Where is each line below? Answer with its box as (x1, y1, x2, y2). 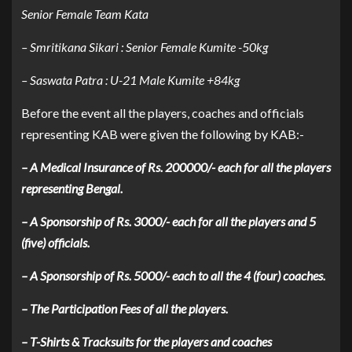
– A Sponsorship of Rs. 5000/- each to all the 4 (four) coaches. (21, 267, 325, 283)
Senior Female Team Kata (21, 5, 148, 21)
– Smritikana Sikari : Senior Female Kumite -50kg (21, 38, 268, 54)
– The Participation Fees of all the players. (21, 300, 228, 316)
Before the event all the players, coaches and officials (21, 104, 304, 120)
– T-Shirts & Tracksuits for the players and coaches (21, 333, 272, 349)
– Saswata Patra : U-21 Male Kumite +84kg (21, 71, 240, 87)
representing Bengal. (21, 180, 123, 196)
